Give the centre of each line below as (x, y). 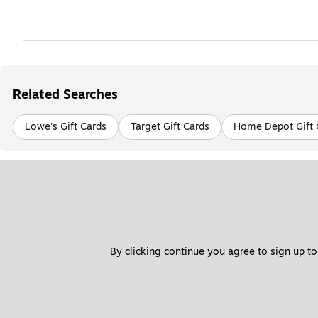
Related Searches (65, 95)
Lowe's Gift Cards (66, 127)
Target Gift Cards (170, 127)
